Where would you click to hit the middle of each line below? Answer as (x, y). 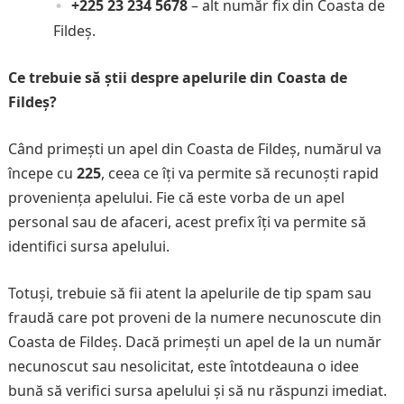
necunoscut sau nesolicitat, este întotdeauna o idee (183, 367)
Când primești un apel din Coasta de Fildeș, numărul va (194, 149)
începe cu (42, 174)
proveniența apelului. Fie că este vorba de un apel (176, 198)
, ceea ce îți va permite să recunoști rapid (239, 174)
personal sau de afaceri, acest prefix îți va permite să (187, 222)
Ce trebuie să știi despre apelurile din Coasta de (177, 78)
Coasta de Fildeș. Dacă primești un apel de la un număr (194, 342)
